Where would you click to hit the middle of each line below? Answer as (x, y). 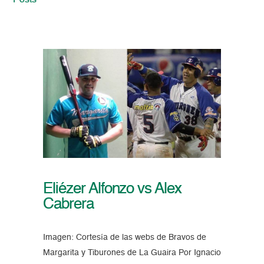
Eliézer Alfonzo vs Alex (112, 189)
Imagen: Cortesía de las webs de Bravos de (124, 238)
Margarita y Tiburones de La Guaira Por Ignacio (132, 253)
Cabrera (68, 205)
